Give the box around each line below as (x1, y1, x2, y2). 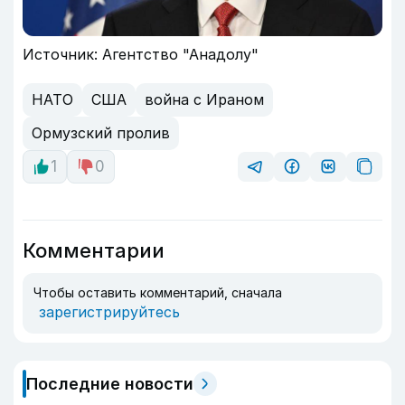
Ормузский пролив (32, 124, 170, 143)
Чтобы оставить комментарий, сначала (33, 284, 282, 300)
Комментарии (23, 238, 165, 262)
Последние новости (26, 373, 193, 393)
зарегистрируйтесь (39, 302, 180, 321)
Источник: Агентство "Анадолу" (23, 44, 259, 63)
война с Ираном (145, 90, 264, 109)
